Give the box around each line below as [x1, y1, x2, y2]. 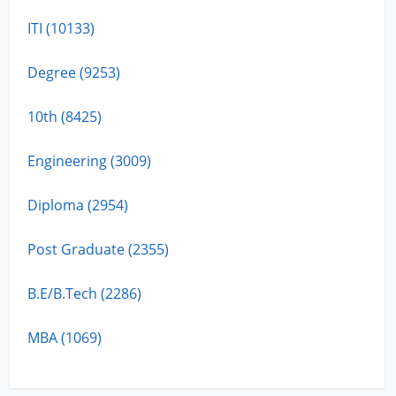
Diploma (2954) [27, 194, 129, 215]
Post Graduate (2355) [27, 239, 170, 259]
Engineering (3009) [27, 150, 152, 171]
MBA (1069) [27, 327, 103, 347]
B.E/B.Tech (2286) [27, 283, 142, 303]
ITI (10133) [27, 18, 95, 38]
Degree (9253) [27, 62, 121, 82]
